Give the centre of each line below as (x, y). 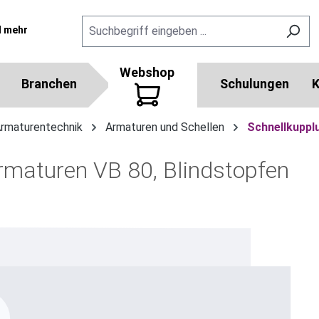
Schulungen (255, 84)
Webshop (147, 72)
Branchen (49, 84)
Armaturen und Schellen (165, 127)
